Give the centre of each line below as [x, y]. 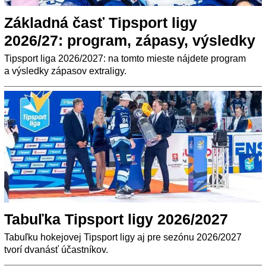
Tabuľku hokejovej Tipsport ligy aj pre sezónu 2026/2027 [123, 237]
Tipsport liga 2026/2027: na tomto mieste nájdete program [125, 59]
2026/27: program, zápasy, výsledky [130, 41]
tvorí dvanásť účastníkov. [56, 250]
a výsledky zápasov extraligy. [65, 71]
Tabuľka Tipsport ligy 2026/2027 [116, 219]
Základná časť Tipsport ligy [101, 23]
